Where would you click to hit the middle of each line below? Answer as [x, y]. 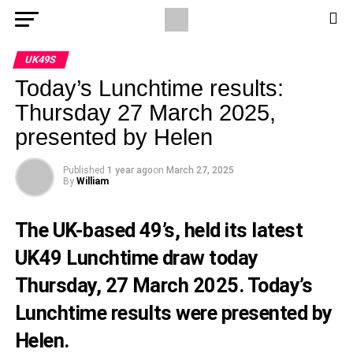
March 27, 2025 [200, 170]
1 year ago [130, 170]
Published [84, 170]
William [92, 181]
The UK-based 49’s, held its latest [159, 230]
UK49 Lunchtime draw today [136, 258]
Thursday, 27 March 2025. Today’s [163, 285]
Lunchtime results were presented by [173, 313]
